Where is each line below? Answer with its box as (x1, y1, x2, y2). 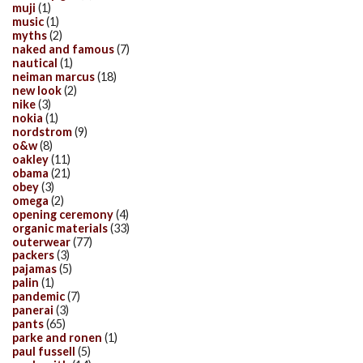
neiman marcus (12, 70, 95, 84)
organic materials (12, 220, 108, 235)
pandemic (12, 289, 65, 304)
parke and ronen (12, 331, 102, 345)
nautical (12, 56, 58, 70)
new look (12, 83, 62, 98)
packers (12, 248, 54, 263)
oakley (12, 152, 49, 166)
